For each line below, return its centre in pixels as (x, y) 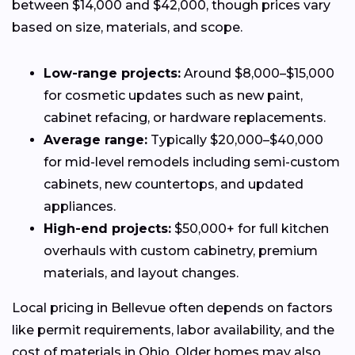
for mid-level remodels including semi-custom (192, 162)
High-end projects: (107, 229)
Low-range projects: (112, 74)
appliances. (80, 207)
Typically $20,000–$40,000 (235, 140)
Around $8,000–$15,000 (258, 74)
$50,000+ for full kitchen (250, 229)
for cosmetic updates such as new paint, (173, 96)
